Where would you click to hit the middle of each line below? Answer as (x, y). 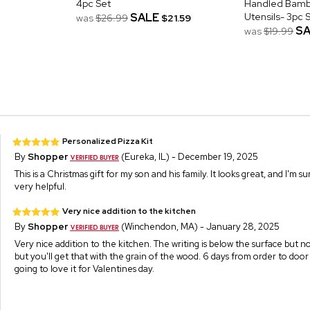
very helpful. (41, 186)
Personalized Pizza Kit (108, 141)
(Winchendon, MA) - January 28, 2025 (200, 226)
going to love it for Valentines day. (85, 268)
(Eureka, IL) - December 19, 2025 (189, 156)
